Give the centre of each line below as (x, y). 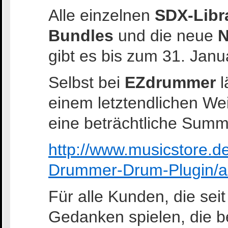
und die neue (163, 36)
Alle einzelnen (102, 15)
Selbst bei (87, 82)
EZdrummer (170, 82)
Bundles (81, 36)
